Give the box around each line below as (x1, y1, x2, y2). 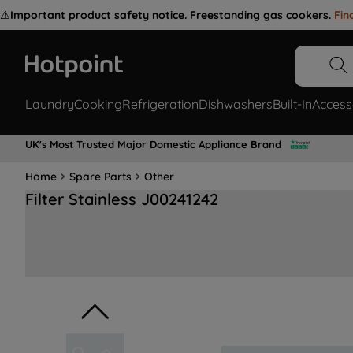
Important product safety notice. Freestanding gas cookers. (10, 8, 331, 22)
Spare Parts (69, 169, 132, 184)
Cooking (74, 96, 122, 113)
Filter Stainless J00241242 (25, 189, 218, 210)
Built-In (273, 96, 312, 113)
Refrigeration (122, 96, 199, 113)
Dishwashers (199, 96, 273, 113)
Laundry (25, 96, 74, 113)
